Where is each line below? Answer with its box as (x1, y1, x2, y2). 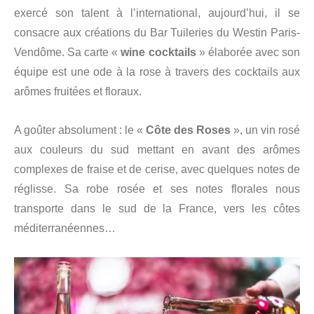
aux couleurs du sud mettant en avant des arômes (14, 144, 300, 156)
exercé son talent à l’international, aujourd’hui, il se (14, 7, 300, 20)
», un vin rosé (231, 124, 300, 137)
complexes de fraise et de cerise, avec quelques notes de (14, 163, 300, 176)
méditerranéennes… (14, 222, 116, 235)
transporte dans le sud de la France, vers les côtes (14, 203, 300, 215)
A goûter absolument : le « (14, 124, 146, 137)
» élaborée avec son (196, 46, 301, 59)
